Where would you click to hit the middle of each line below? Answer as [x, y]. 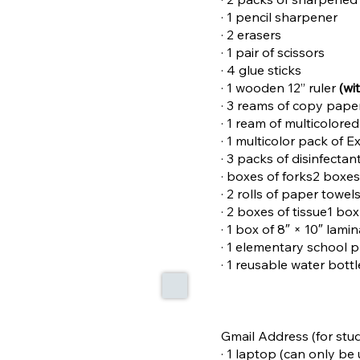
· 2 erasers [252, 34]
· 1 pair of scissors [273, 52]
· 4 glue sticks [262, 70]
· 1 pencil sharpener [280, 16]
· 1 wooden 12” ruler [280, 87]
